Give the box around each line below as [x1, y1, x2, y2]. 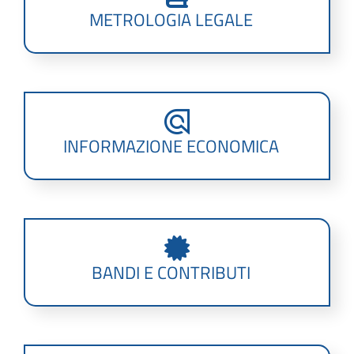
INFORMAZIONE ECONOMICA [63, 133, 279, 159]
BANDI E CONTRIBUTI [92, 259, 250, 285]
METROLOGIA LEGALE [89, 6, 253, 32]
